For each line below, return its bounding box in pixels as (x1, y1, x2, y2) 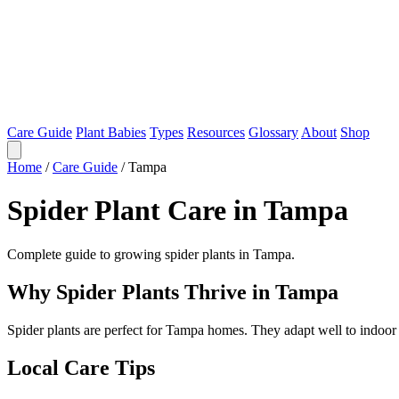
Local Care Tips (7, 355, 155, 379)
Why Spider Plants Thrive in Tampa (7, 280, 338, 304)
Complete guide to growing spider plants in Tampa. (7, 246, 295, 262)
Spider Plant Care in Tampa (7, 194, 348, 227)
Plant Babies (76, 125, 146, 140)
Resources (187, 125, 245, 140)
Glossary (248, 125, 298, 140)
